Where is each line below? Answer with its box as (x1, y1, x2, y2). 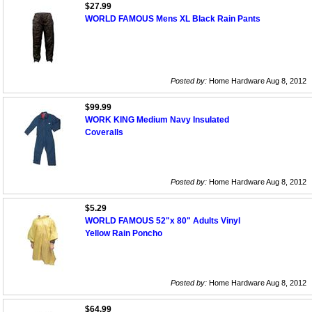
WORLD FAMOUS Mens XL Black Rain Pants (85, 14, 260, 24)
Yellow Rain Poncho (85, 228, 162, 239)
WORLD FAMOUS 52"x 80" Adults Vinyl (85, 216, 240, 226)
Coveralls (85, 127, 123, 138)
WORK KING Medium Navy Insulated (85, 115, 229, 125)
